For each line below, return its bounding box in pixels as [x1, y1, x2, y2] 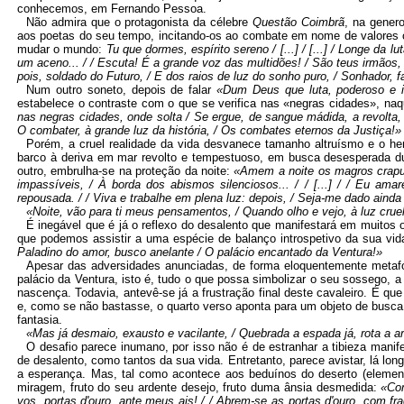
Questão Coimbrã [252, 15, 344, 29]
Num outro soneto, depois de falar [26, 83, 217, 96]
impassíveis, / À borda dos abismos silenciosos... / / [17, 178, 314, 191]
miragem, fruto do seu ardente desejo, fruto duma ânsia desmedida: [17, 381, 381, 394]
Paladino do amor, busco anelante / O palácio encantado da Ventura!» [17, 245, 382, 259]
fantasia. [17, 313, 62, 326]
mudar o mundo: [17, 42, 106, 56]
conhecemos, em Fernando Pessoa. [17, 2, 207, 15]
